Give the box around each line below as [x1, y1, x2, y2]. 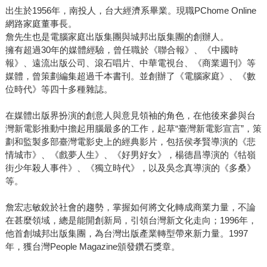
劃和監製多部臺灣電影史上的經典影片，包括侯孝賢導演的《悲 [5, 136, 256, 147]
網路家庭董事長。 [5, 18, 77, 29]
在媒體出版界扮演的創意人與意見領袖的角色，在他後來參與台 [5, 110, 256, 120]
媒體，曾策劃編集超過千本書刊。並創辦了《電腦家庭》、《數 [5, 70, 256, 81]
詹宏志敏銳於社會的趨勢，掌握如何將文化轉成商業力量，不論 [5, 201, 256, 212]
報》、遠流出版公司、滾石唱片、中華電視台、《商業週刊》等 [5, 57, 256, 68]
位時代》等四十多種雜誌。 [5, 83, 113, 94]
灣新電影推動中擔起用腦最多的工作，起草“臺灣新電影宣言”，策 [5, 123, 262, 133]
